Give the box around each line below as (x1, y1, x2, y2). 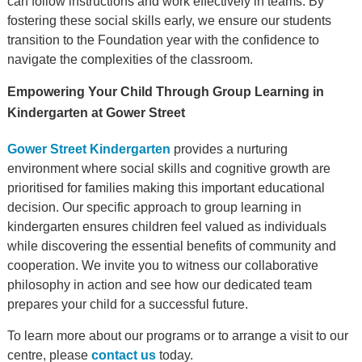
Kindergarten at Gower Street (6, 106, 185, 120)
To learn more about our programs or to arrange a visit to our (6, 329, 348, 343)
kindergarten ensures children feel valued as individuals (6, 220, 326, 234)
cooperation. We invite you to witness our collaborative (6, 259, 318, 273)
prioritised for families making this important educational (6, 181, 325, 196)
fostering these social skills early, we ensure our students (6, 14, 331, 28)
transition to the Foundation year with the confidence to (6, 33, 319, 48)
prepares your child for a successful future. (6, 297, 248, 312)
